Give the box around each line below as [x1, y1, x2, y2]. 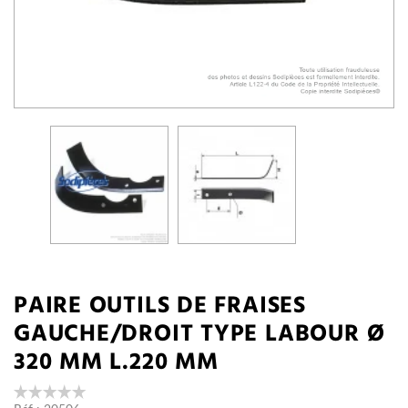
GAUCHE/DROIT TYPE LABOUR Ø [14, 321, 385, 347]
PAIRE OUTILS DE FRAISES [14, 293, 306, 319]
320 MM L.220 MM [14, 350, 219, 375]
